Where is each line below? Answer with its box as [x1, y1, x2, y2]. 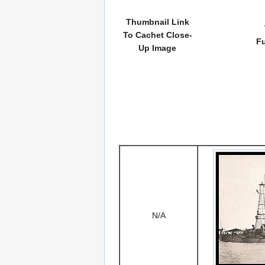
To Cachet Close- [122, 30, 192, 40]
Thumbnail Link [125, 17, 189, 27]
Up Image [138, 43, 176, 53]
